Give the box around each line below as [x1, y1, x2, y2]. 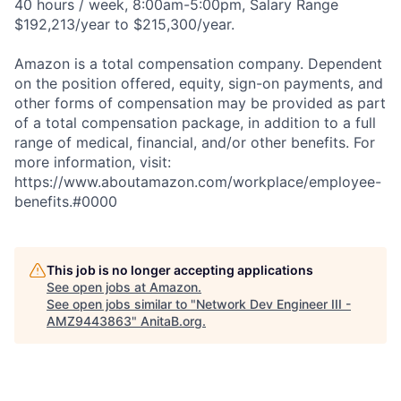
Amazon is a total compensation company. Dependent [14, 54, 382, 73]
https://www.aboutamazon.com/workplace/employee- [14, 172, 381, 191]
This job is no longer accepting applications [47, 261, 313, 277]
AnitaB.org [141, 312, 202, 328]
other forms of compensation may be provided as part [14, 93, 386, 112]
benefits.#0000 [14, 192, 117, 210]
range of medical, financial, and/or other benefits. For [14, 132, 375, 151]
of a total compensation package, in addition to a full [14, 113, 376, 132]
